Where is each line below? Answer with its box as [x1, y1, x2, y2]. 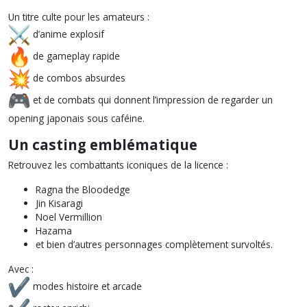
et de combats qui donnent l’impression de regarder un [30, 93, 273, 106]
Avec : [8, 262, 34, 275]
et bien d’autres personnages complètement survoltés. [36, 238, 273, 251]
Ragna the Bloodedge [36, 183, 130, 196]
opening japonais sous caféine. [8, 112, 145, 125]
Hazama [36, 224, 72, 237]
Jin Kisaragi [36, 197, 83, 210]
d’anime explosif [30, 27, 104, 40]
